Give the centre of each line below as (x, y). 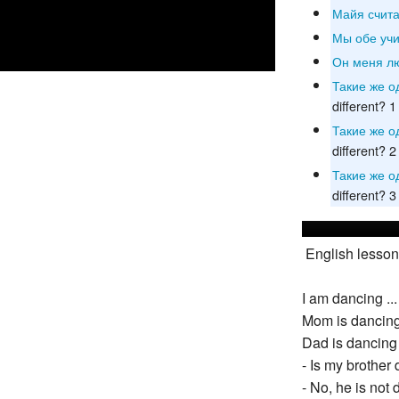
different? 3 (364, 192)
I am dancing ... (350, 295)
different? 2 (364, 148)
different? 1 (364, 103)
